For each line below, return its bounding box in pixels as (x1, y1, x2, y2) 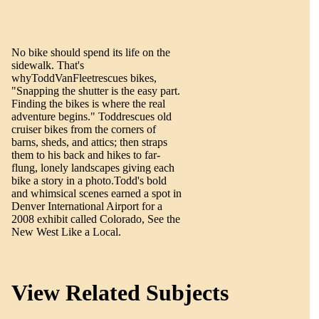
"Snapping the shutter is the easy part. (11, 85, 180, 98)
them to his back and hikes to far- (11, 149, 160, 162)
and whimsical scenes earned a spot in (11, 187, 182, 200)
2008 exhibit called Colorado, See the (11, 213, 180, 226)
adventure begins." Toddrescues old (11, 110, 172, 123)
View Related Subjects (11, 279, 229, 305)
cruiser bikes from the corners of (11, 123, 156, 136)
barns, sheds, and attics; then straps (11, 136, 167, 149)
